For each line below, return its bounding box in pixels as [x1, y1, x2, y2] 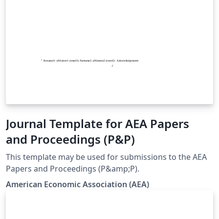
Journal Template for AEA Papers [6, 115, 189, 132]
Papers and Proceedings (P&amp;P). [6, 163, 139, 175]
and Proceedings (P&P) [6, 131, 135, 148]
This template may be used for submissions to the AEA [6, 152, 207, 163]
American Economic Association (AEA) [6, 179, 149, 190]
